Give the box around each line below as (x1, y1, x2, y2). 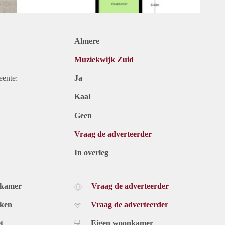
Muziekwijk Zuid (74, 55, 134, 64)
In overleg (74, 148, 108, 157)
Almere (74, 37, 99, 46)
